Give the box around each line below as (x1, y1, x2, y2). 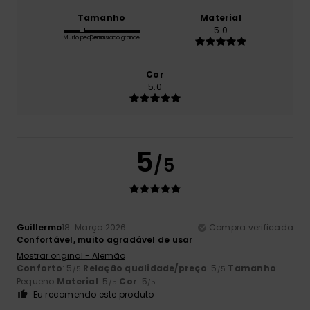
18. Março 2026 (62, 221, 127, 233)
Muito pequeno (63, 33, 104, 42)
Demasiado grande (89, 33, 140, 42)
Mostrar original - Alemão (17, 249, 125, 262)
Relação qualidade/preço (83, 262, 207, 274)
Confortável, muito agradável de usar (17, 233, 193, 246)
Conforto (17, 262, 62, 274)
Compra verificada (208, 221, 293, 233)
